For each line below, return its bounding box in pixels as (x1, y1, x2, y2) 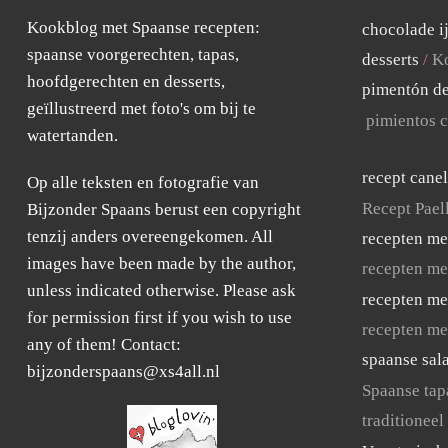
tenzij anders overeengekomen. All (27, 227, 274, 246)
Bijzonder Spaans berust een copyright (27, 200, 302, 219)
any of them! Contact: (27, 335, 182, 354)
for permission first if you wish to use (27, 308, 293, 327)
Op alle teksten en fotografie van (27, 173, 260, 192)
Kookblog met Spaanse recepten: (27, 18, 261, 37)
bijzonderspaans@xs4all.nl (27, 362, 221, 381)
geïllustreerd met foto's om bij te (27, 99, 257, 118)
